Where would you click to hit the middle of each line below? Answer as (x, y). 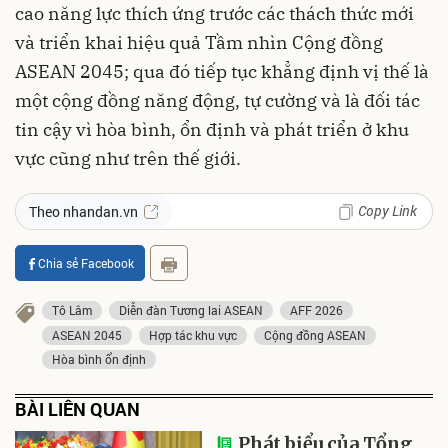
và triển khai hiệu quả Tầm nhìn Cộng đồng (199, 42)
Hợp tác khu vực (193, 334)
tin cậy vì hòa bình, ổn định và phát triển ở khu (212, 129)
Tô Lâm (72, 310)
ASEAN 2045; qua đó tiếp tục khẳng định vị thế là (222, 71)
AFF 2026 (316, 310)
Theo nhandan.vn (83, 211)
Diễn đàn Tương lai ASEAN (191, 310)
